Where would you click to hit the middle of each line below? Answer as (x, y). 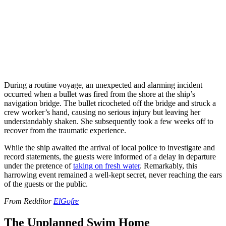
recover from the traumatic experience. (65, 131)
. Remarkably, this (168, 166)
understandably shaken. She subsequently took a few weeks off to (109, 122)
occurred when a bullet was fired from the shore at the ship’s (100, 94)
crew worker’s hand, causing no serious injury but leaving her (102, 112)
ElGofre (66, 201)
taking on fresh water (106, 166)
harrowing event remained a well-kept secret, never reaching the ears (113, 175)
